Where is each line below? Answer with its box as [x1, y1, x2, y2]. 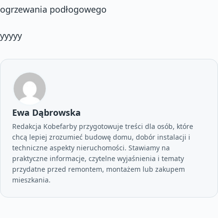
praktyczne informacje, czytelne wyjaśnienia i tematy [12, 153, 184, 163]
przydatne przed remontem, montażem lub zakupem [12, 164, 185, 174]
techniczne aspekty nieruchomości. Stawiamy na [12, 143, 170, 152]
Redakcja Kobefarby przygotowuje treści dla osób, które [12, 121, 193, 131]
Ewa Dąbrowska [12, 106, 81, 118]
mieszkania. [12, 175, 51, 184]
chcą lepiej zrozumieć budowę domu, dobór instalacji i [12, 132, 190, 142]
